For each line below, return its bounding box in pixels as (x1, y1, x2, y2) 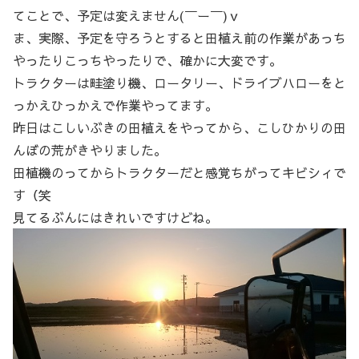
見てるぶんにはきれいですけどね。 (13, 208, 218, 227)
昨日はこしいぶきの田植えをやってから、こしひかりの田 (13, 119, 346, 137)
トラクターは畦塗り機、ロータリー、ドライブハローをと (13, 74, 346, 92)
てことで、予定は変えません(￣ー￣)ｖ (13, 6, 240, 25)
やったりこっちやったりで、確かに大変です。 (13, 51, 282, 70)
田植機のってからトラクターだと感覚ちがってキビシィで (13, 163, 346, 182)
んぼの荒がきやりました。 (13, 141, 167, 159)
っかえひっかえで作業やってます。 (13, 96, 218, 115)
